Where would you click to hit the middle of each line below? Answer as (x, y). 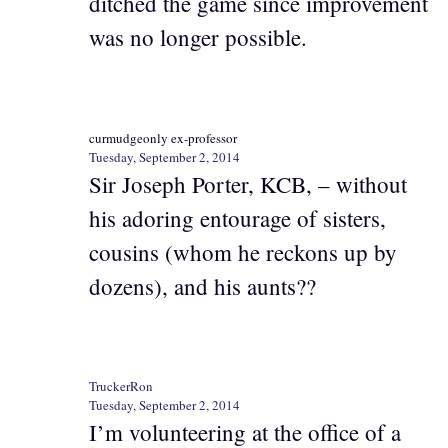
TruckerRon (121, 386)
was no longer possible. (198, 37)
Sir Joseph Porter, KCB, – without (248, 183)
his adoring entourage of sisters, (237, 217)
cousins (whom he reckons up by (243, 251)
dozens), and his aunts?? (202, 285)
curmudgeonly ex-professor (163, 137)
